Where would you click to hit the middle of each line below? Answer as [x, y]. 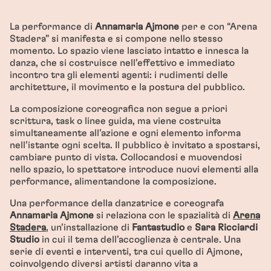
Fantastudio [158, 227]
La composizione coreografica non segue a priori [119, 109]
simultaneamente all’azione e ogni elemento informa [125, 133]
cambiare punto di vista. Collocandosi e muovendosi [126, 157]
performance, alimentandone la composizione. [113, 181]
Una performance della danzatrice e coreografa [117, 203]
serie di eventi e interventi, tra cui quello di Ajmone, [126, 252]
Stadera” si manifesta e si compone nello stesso [116, 39]
